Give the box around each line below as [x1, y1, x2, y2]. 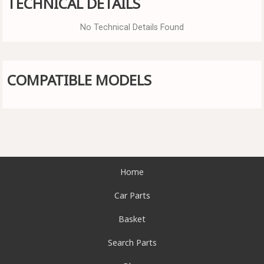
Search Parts [107, 237, 157, 249]
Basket [118, 213, 146, 225]
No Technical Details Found [80, 22, 184, 32]
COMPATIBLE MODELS [7, 70, 151, 90]
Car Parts [114, 190, 150, 202]
